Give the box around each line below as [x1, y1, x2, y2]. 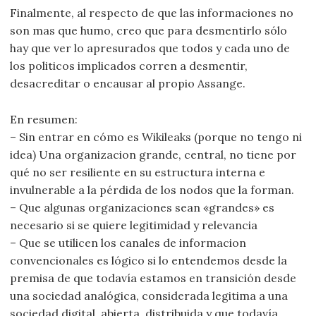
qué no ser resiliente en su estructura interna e [10, 164, 266, 179]
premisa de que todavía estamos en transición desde [10, 270, 297, 285]
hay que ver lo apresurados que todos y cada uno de [10, 41, 291, 56]
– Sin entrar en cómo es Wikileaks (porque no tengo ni [10, 129, 303, 144]
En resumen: [10, 111, 78, 126]
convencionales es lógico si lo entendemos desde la [10, 253, 288, 267]
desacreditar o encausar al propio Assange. [10, 76, 246, 91]
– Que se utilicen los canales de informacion [10, 235, 247, 250]
